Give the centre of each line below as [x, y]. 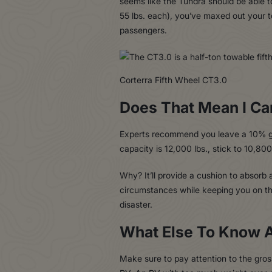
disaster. [136, 204]
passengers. [143, 30]
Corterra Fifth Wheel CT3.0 [173, 80]
